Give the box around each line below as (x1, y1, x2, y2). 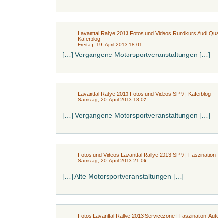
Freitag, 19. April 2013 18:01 (78, 42, 142, 47)
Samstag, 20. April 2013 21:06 (78, 158, 146, 163)
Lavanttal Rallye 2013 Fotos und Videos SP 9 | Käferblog (78, 91, 211, 97)
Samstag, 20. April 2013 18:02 (78, 97, 146, 102)
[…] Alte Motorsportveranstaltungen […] (62, 172, 184, 180)
